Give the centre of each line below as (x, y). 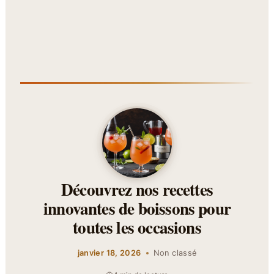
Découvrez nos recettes (137, 189)
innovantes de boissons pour (137, 208)
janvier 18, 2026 (109, 253)
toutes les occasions (137, 227)
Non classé (175, 253)
